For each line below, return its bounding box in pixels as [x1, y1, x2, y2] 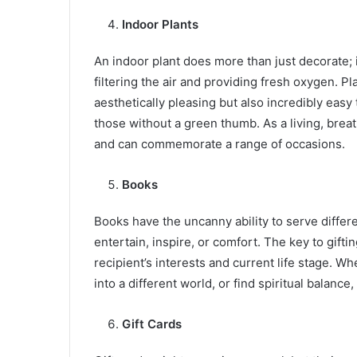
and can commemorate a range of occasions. [94, 135, 345, 151]
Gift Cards [122, 316, 182, 331]
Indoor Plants [122, 16, 198, 32]
